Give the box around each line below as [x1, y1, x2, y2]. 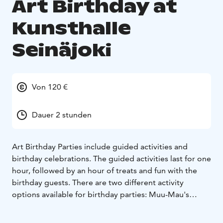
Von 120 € [32, 82, 68, 92]
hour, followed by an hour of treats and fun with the [12, 165, 197, 175]
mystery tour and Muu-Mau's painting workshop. [12, 201, 190, 211]
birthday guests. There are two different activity [12, 177, 184, 187]
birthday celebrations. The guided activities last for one [12, 153, 211, 163]
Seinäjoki [12, 38, 111, 61]
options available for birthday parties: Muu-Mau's [12, 189, 189, 199]
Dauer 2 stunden [32, 110, 92, 119]
